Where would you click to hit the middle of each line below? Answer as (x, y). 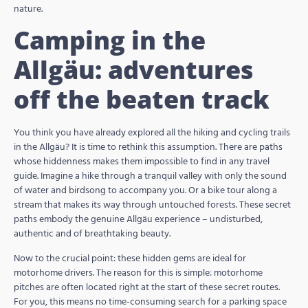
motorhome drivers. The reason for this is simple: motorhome (138, 272)
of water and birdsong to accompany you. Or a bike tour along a (145, 190)
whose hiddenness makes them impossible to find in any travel (142, 162)
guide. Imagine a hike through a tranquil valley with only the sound (150, 176)
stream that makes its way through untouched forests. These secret (152, 205)
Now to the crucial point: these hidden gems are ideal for (130, 258)
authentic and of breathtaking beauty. (92, 234)
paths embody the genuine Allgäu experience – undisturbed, (138, 219)
